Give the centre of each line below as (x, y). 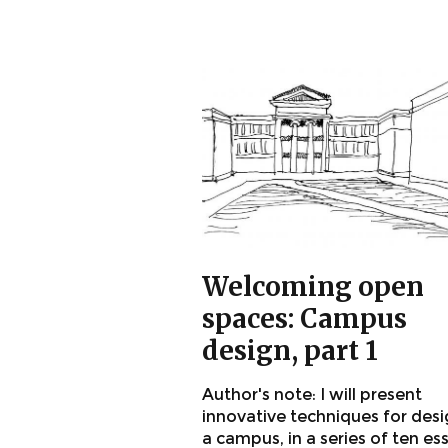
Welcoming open (313, 287)
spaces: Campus (304, 319)
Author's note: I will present (312, 395)
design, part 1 (290, 351)
